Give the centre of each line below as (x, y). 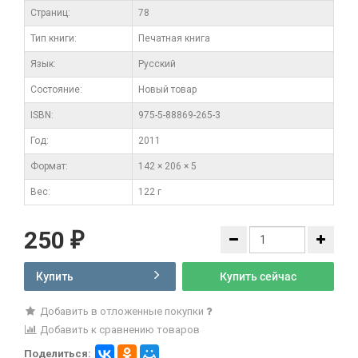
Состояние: (56, 89)
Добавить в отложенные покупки (121, 311)
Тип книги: (54, 38)
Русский (157, 64)
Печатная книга (174, 38)
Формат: (49, 166)
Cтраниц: (50, 12)
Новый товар (167, 89)
